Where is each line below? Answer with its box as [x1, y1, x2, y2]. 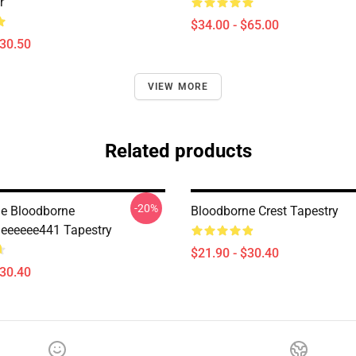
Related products [104, 140, 252, 162]
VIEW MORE [147, 81, 209, 92]
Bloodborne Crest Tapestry [191, 203, 339, 219]
